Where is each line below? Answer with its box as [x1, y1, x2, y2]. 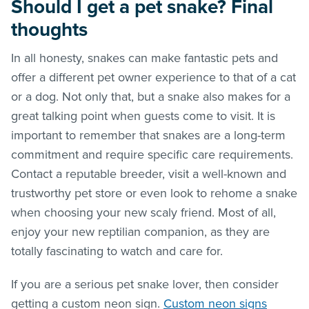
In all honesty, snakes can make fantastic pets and [11, 50, 278, 66]
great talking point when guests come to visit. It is [11, 108, 275, 123]
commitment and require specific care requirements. [11, 146, 293, 162]
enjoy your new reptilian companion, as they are [11, 223, 270, 239]
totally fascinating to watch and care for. [11, 243, 223, 259]
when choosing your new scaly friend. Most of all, [11, 204, 276, 220]
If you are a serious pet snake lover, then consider [11, 276, 279, 292]
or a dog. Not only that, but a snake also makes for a [11, 88, 290, 104]
